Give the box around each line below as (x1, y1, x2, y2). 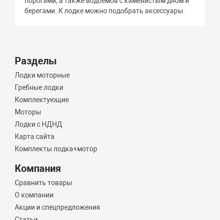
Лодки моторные (15, 71, 70, 79)
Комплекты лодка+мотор (15, 145, 98, 153)
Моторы (15, 108, 42, 116)
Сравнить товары (15, 179, 73, 187)
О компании (15, 191, 54, 199)
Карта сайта (15, 133, 55, 140)
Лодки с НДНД (15, 120, 63, 128)
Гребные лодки (15, 83, 64, 91)
